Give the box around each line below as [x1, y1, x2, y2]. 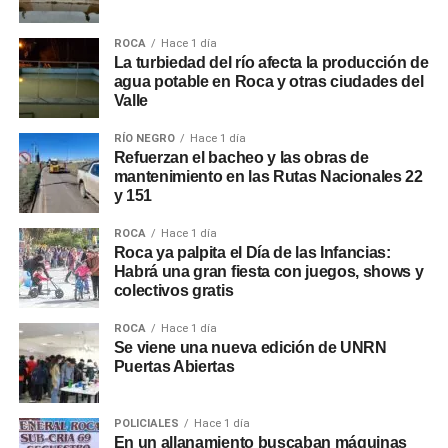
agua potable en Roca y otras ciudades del [113, 73, 424, 91]
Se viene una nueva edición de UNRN [113, 339, 387, 357]
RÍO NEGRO [113, 132, 175, 146]
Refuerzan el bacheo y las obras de [113, 149, 369, 167]
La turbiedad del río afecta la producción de [113, 54, 429, 72]
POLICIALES [113, 417, 179, 431]
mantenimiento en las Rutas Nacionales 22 [113, 168, 423, 186]
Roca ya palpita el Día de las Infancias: [113, 244, 391, 262]
